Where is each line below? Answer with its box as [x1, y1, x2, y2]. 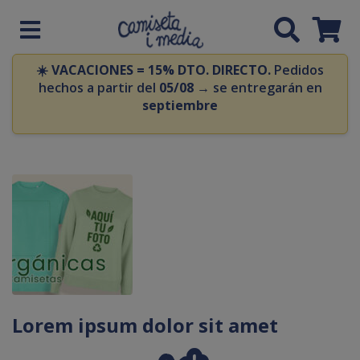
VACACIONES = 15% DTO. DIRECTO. [51, 60, 271, 79]
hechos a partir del [38, 78, 159, 96]
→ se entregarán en [193, 78, 322, 96]
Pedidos [271, 60, 324, 79]
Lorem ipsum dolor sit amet [12, 311, 278, 338]
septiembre [142, 96, 218, 114]
